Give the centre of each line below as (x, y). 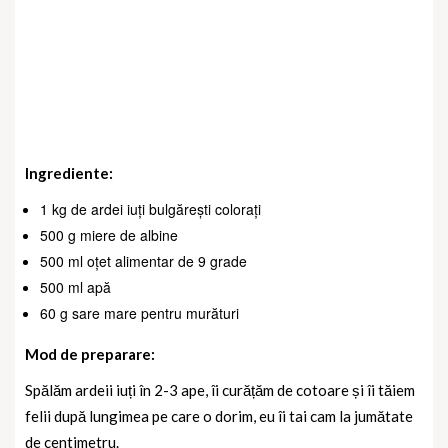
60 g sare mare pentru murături (139, 312)
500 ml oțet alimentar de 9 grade (143, 260)
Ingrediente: (69, 172)
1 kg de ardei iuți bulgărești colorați (150, 208)
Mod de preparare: (90, 353)
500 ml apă (75, 286)
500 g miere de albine (109, 234)
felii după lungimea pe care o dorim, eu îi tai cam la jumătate (219, 415)
